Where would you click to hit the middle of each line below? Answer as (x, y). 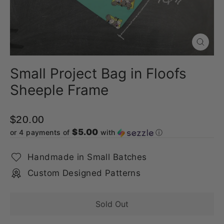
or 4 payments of (41, 132)
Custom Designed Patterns (84, 173)
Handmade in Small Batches (87, 157)
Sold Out (112, 204)
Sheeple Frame (59, 90)
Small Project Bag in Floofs (98, 73)
